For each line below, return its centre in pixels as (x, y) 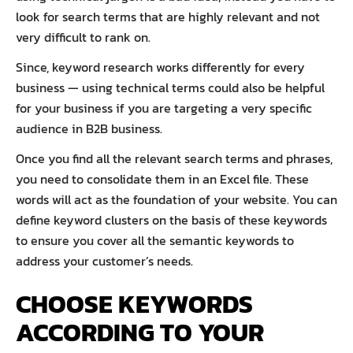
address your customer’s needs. (106, 260)
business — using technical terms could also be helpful (170, 87)
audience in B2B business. (91, 128)
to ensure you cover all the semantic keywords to (155, 240)
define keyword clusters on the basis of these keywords (171, 219)
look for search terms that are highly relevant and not (168, 16)
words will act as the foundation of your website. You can (176, 199)
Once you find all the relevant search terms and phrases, (174, 158)
